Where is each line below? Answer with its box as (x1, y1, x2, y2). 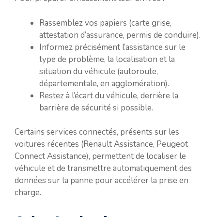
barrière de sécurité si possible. (39, 102, 153, 113)
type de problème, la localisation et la (39, 53, 175, 65)
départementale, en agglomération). (39, 77, 169, 89)
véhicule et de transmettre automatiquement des (15, 163, 192, 174)
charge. (15, 187, 41, 198)
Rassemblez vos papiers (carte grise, (39, 17, 171, 29)
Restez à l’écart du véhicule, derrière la (39, 90, 178, 101)
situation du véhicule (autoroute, (39, 65, 158, 77)
